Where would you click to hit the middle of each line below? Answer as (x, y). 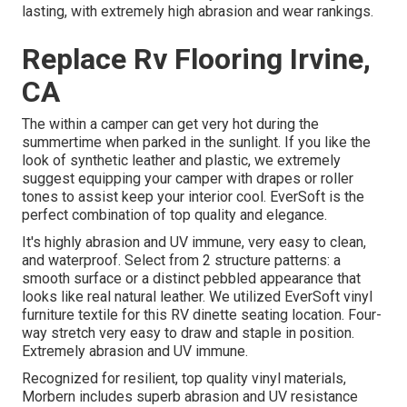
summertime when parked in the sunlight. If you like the (196, 143)
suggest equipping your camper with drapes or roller (188, 179)
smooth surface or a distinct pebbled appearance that (191, 279)
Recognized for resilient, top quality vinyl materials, (184, 379)
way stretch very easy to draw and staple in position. (188, 333)
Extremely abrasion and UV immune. (135, 352)
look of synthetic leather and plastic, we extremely (181, 161)
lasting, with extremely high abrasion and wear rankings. (198, 12)
